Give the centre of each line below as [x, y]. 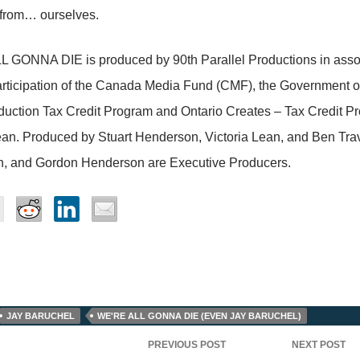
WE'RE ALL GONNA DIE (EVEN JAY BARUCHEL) [199, 316]
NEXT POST [319, 345]
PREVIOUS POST [187, 345]
